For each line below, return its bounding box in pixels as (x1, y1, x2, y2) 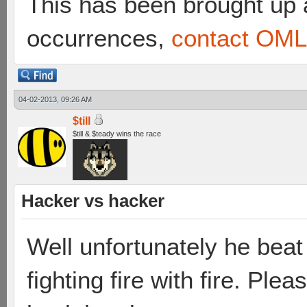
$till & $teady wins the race (73, 130, 161, 138)
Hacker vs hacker (21, 191, 164, 210)
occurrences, (27, 25, 171, 51)
